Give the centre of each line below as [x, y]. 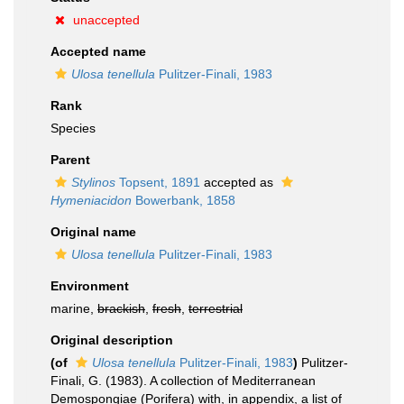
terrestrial [216, 308]
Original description [112, 340]
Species [73, 128]
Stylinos [93, 182]
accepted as [239, 182]
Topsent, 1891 [158, 182]
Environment [90, 286]
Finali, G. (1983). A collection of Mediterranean [183, 381]
